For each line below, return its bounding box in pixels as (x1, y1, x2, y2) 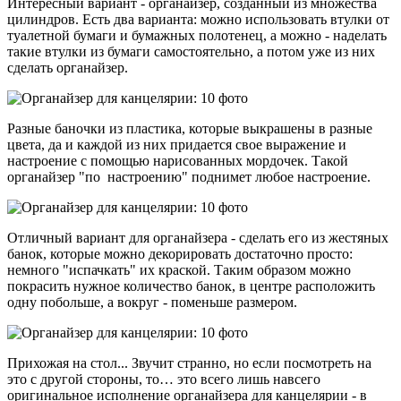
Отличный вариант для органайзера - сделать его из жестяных (7, 229, 388, 245)
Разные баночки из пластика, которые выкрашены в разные (7, 120, 372, 136)
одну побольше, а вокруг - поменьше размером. (7, 294, 297, 310)
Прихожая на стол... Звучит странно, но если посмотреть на (7, 354, 371, 371)
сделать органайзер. (7, 59, 128, 75)
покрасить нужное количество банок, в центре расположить (7, 277, 375, 294)
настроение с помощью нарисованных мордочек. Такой (7, 152, 348, 168)
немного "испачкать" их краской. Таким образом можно (7, 261, 351, 277)
